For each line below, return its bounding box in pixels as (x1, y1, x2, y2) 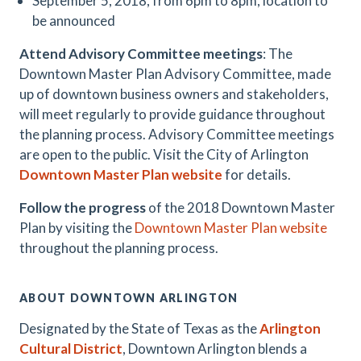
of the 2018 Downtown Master (146, 199, 335, 216)
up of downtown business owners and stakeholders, (19, 85, 329, 102)
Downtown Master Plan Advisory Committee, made (19, 65, 331, 82)
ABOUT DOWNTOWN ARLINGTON (19, 291, 239, 305)
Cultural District (19, 340, 122, 357)
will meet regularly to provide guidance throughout (19, 106, 326, 122)
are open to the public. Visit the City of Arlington (19, 146, 309, 163)
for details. (222, 166, 291, 183)
